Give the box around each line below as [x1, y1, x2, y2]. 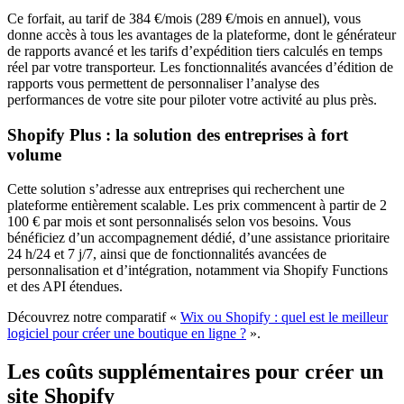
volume [7, 144, 61, 164]
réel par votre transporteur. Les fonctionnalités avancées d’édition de [7, 59, 393, 75]
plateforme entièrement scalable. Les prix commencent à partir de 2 [7, 197, 387, 214]
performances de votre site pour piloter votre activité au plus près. [7, 91, 377, 107]
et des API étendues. [7, 279, 123, 295]
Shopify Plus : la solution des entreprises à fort [7, 124, 348, 144]
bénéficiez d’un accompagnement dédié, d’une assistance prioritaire [7, 230, 390, 246]
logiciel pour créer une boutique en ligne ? [7, 326, 246, 342]
